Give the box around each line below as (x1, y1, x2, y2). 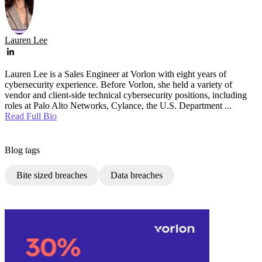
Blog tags (5, 145, 40, 156)
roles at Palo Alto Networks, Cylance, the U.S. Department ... (5, 101, 232, 111)
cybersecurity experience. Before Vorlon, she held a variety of (5, 80, 232, 90)
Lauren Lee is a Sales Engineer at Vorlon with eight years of (5, 69, 226, 80)
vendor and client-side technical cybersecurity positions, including (5, 90, 247, 101)
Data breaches (111, 170, 163, 181)
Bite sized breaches (16, 170, 87, 181)
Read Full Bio (5, 111, 57, 122)
